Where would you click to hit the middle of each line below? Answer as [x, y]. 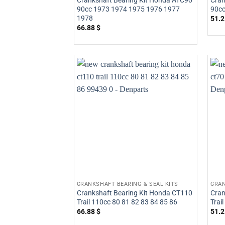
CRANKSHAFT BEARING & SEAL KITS [127, 184]
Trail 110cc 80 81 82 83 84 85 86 [127, 202]
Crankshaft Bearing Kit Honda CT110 [134, 193]
